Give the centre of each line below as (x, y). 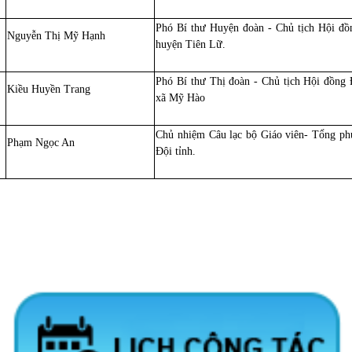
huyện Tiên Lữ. (191, 44)
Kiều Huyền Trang (49, 89)
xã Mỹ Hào (181, 97)
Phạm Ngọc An (41, 142)
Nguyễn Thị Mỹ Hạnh (57, 35)
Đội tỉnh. (176, 151)
